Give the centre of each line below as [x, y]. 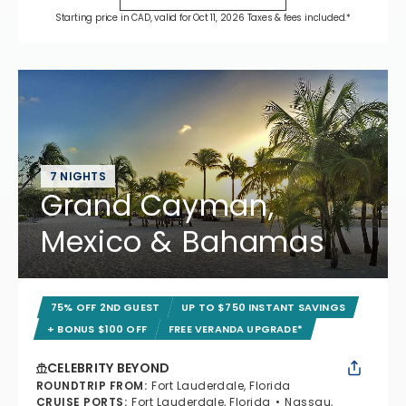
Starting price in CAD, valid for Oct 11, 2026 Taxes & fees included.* [203, 17]
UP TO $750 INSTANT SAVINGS [264, 307]
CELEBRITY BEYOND [109, 367]
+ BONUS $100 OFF [97, 329]
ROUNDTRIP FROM [90, 385]
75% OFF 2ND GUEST [106, 307]
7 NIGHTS [78, 176]
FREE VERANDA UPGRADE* [236, 329]
